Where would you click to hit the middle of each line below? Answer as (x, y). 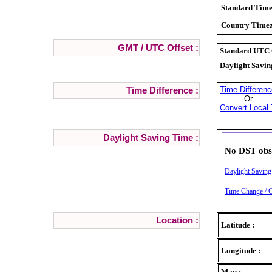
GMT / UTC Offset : (158, 48)
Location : (177, 220)
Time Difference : (162, 90)
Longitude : (241, 250)
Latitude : (238, 225)
